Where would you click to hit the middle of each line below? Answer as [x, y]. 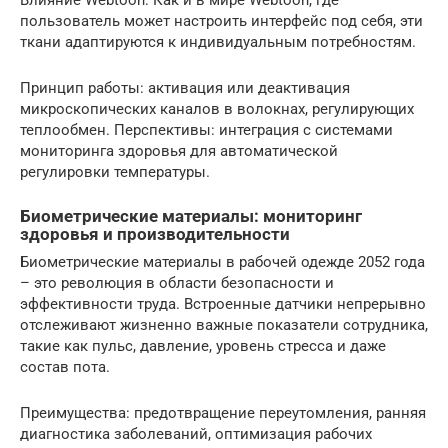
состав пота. [65, 366]
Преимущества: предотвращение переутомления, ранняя [223, 412]
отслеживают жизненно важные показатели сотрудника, [224, 324]
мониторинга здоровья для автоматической [179, 150]
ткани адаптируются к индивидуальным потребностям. [218, 41]
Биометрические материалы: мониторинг [191, 216]
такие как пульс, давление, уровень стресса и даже [203, 345]
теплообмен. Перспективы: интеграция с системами [206, 129]
